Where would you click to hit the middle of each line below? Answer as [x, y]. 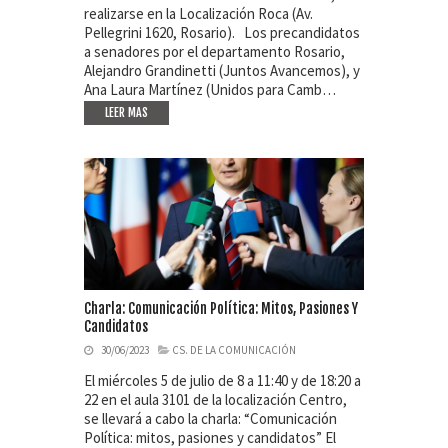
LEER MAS [126, 113]
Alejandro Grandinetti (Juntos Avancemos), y [222, 71]
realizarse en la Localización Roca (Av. [198, 14]
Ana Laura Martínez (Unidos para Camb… [210, 90]
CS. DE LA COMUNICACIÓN [234, 349]
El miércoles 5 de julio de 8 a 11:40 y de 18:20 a [222, 380]
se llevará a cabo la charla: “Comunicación [210, 418]
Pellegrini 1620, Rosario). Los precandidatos [222, 33]
